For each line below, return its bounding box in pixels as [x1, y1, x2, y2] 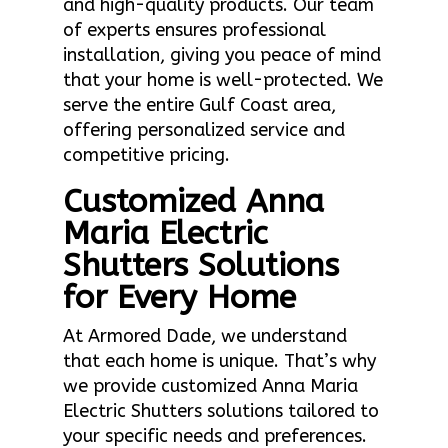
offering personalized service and [62, 118, 345, 141]
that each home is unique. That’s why [62, 349, 376, 372]
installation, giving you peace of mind [62, 43, 381, 66]
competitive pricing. [62, 143, 230, 166]
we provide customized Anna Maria [62, 374, 358, 397]
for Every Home [62, 278, 296, 316]
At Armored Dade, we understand [62, 324, 347, 347]
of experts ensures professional [62, 18, 326, 41]
